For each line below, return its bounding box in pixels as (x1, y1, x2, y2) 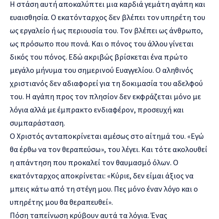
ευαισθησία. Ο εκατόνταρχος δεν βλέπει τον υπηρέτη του (10, 12, 205, 22)
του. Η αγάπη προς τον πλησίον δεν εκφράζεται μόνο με (10, 91, 201, 101)
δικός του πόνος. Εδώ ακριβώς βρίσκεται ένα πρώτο (10, 51, 188, 62)
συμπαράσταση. (10, 117, 65, 128)
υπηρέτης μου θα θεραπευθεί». (10, 197, 113, 207)
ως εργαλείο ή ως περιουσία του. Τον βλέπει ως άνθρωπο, (10, 25, 203, 35)
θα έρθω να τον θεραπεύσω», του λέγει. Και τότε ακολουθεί (10, 144, 207, 154)
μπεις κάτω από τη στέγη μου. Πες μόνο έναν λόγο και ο (10, 183, 198, 194)
